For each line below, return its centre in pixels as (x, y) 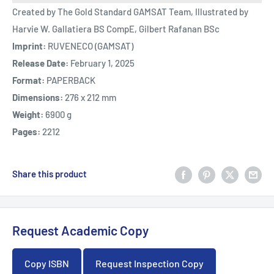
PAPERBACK (71, 80)
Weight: (29, 115)
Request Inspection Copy (150, 264)
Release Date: (41, 63)
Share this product (50, 174)
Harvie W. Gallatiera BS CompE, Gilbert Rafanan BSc (116, 29)
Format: (29, 80)
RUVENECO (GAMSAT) (91, 46)
